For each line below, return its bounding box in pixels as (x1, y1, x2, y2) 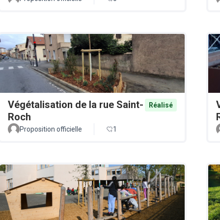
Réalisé (149, 101, 173, 109)
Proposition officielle (20, 125, 82, 133)
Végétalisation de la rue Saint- (8, 98, 143, 110)
